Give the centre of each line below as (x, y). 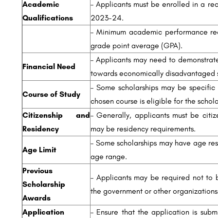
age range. (109, 156)
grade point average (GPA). (136, 45)
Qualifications (48, 18)
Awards (36, 198)
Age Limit (39, 150)
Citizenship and (56, 115)
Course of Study (51, 94)
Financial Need (49, 66)
